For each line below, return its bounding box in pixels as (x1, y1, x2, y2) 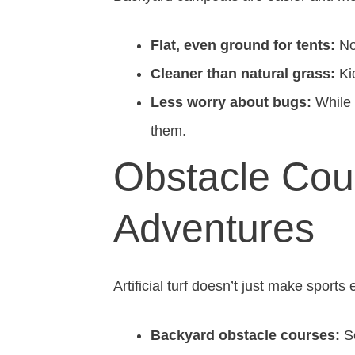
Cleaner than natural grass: (151, 66, 335, 82)
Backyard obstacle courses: (151, 327, 340, 343)
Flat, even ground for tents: (151, 37, 335, 53)
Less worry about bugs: (151, 94, 311, 110)
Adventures (113, 206, 315, 250)
